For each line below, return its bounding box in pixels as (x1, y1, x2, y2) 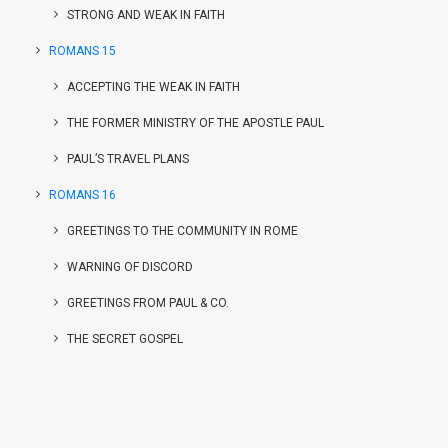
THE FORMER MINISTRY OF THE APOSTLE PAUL (67, 116, 324, 130)
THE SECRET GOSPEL (67, 332, 183, 346)
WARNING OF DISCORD (67, 260, 193, 274)
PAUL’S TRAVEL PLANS (67, 152, 189, 166)
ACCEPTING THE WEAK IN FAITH (67, 80, 240, 94)
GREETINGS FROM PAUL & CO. (67, 296, 229, 310)
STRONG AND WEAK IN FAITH (67, 8, 225, 22)
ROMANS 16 (49, 188, 116, 202)
